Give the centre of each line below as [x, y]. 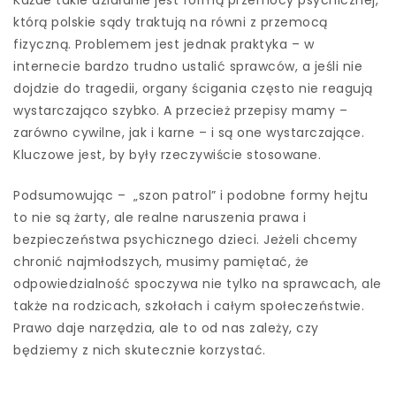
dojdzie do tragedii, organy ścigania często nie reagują [193, 88]
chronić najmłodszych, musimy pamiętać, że [161, 261]
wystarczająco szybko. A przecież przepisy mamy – [180, 110]
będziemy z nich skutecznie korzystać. [140, 350]
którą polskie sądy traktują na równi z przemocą [171, 22]
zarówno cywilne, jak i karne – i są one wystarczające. [189, 132]
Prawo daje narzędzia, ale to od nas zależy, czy [166, 327]
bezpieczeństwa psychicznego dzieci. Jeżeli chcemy [186, 239]
